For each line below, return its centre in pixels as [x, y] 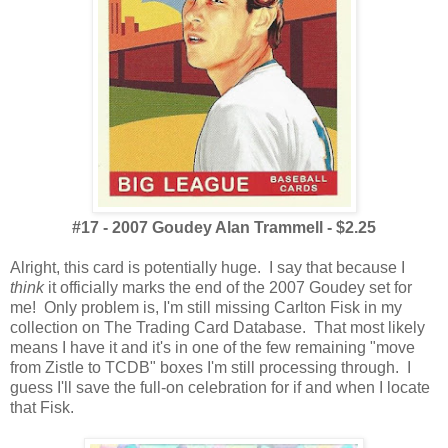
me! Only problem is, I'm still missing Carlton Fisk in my [206, 308]
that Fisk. [42, 408]
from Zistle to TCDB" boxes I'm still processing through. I [210, 368]
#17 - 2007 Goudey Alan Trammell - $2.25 [224, 228]
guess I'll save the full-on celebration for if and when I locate [220, 388]
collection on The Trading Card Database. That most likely [217, 328]
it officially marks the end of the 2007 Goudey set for [228, 288]
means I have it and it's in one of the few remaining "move [212, 348]
